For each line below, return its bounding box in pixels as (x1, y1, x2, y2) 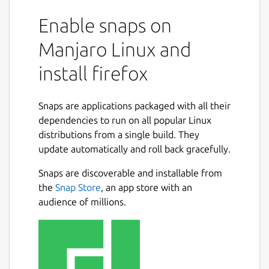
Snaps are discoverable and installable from (38, 167, 222, 178)
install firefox (38, 62, 148, 85)
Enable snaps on (38, 14, 172, 37)
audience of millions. (38, 196, 126, 207)
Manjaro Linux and (38, 38, 191, 61)
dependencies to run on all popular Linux (38, 114, 211, 125)
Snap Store (55, 181, 101, 193)
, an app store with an (101, 181, 192, 193)
